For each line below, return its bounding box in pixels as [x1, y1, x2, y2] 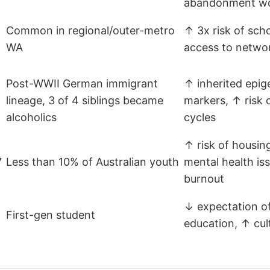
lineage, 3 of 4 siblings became [6, 94, 163, 107]
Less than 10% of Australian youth [6, 155, 179, 169]
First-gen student [6, 209, 95, 222]
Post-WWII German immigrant [6, 77, 158, 90]
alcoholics [6, 111, 57, 124]
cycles [184, 111, 216, 124]
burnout [184, 172, 224, 186]
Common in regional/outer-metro [6, 24, 175, 37]
